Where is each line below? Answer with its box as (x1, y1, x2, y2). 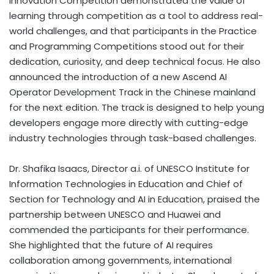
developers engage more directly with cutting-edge (9, 116, 248, 129)
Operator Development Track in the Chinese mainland (9, 85, 256, 98)
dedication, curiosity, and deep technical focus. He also (9, 54, 261, 68)
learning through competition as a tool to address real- (9, 9, 263, 22)
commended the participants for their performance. (9, 223, 249, 236)
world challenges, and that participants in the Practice (9, 24, 257, 37)
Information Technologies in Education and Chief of (9, 177, 243, 190)
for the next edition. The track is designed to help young (9, 100, 264, 114)
